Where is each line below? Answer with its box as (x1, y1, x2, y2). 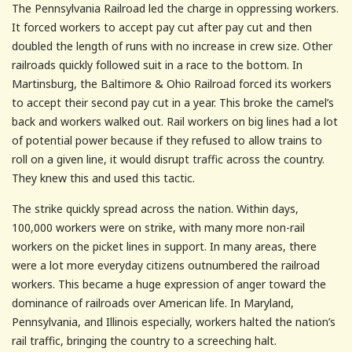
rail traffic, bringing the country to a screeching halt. (12, 332, 277, 348)
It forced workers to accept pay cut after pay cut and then (12, 19, 312, 35)
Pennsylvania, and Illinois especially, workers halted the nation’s (12, 313, 335, 329)
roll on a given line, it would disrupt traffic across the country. (12, 151, 324, 167)
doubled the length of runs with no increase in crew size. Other (12, 38, 332, 53)
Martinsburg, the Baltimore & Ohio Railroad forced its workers (12, 75, 332, 91)
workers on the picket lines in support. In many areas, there (12, 238, 317, 254)
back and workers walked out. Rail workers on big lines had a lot (12, 113, 338, 129)
